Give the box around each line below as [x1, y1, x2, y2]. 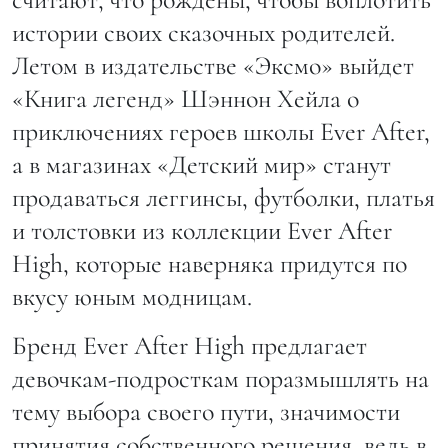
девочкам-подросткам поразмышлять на [12, 363, 429, 395]
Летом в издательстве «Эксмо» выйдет [12, 50, 414, 82]
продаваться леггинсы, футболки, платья [12, 182, 435, 214]
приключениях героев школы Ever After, [12, 116, 430, 148]
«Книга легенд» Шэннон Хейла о [12, 83, 359, 115]
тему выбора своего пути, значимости [12, 396, 400, 428]
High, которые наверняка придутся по [12, 248, 407, 280]
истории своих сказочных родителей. [12, 17, 395, 49]
